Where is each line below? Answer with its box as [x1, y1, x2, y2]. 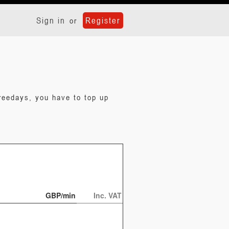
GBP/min [45, 190, 76, 200]
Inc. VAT [94, 190, 122, 200]
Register [85, 15, 121, 26]
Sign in [36, 15, 65, 26]
